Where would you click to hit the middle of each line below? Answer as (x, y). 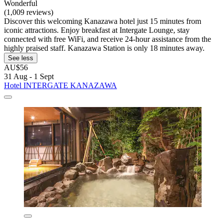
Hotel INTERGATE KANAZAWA (60, 85)
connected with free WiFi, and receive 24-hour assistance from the (108, 39)
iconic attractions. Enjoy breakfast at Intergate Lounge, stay (97, 30)
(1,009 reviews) (29, 12)
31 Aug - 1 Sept (29, 76)
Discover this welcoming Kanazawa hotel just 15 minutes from (103, 21)
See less (21, 58)
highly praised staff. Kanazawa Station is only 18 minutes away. (104, 48)
